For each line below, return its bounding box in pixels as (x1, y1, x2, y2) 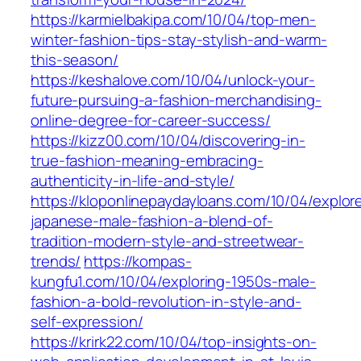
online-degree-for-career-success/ (31, 110, 271, 131)
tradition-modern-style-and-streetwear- (31, 230, 305, 252)
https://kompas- (84, 251, 192, 272)
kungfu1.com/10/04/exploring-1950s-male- (31, 271, 317, 293)
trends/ (31, 251, 81, 272)
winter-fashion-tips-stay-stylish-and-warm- (31, 29, 327, 51)
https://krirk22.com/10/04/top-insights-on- (31, 331, 317, 353)
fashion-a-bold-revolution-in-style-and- (31, 291, 302, 313)
